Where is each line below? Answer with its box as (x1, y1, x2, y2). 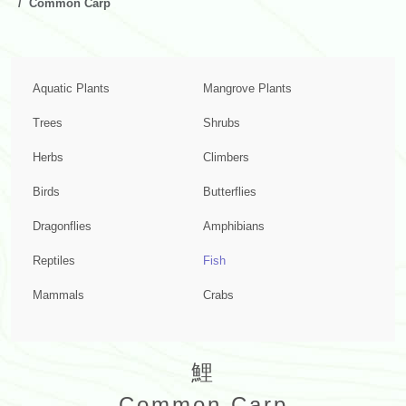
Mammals (33, 289, 84, 302)
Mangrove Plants (203, 82, 292, 95)
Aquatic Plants (33, 82, 110, 95)
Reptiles (33, 255, 75, 267)
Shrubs (203, 117, 240, 130)
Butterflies (203, 186, 256, 198)
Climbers (203, 151, 249, 164)
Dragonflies (33, 220, 92, 233)
